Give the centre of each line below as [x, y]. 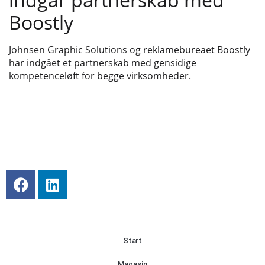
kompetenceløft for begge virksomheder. [100, 76]
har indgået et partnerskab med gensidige [103, 63]
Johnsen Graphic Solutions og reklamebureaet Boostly [130, 50]
